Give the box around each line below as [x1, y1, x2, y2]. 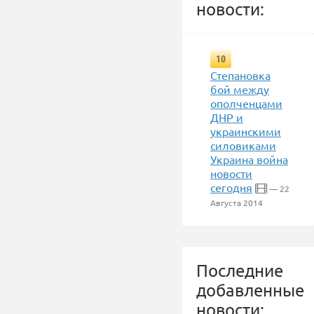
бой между [210, 82, 269, 96]
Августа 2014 [210, 197, 263, 208]
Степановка [210, 68, 271, 82]
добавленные [196, 280, 304, 300]
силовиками [210, 138, 276, 152]
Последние [196, 260, 283, 280]
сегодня [210, 180, 252, 194]
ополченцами [210, 96, 282, 110]
